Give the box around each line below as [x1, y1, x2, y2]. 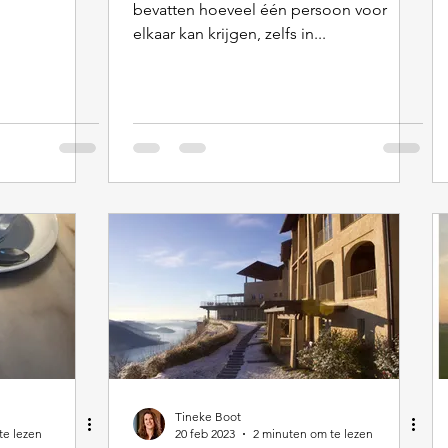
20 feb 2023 [175, 426, 235, 441]
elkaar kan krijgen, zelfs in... [133, 24, 326, 43]
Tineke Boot [175, 409, 241, 424]
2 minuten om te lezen [253, 426, 373, 441]
